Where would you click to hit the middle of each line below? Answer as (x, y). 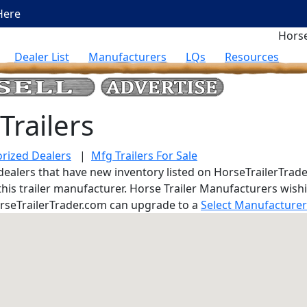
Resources (252, 57)
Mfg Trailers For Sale (144, 156)
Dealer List (42, 57)
